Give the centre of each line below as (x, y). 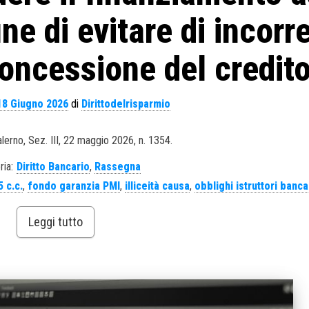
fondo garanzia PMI (74, 186)
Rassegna (118, 167)
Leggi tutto (55, 222)
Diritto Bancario (53, 167)
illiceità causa (158, 186)
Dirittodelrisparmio (126, 104)
